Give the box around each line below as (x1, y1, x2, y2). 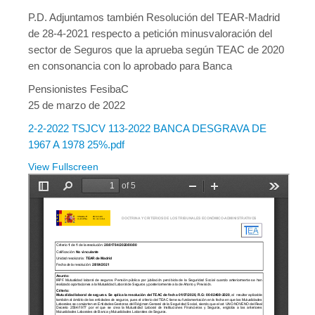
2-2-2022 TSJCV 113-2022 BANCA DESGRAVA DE (28, 122, 266, 134)
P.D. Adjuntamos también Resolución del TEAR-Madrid (28, 11, 280, 23)
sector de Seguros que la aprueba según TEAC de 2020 (28, 44, 284, 56)
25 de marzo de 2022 (28, 99, 125, 111)
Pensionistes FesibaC (28, 83, 129, 95)
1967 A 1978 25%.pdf (28, 139, 124, 150)
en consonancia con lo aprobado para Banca (28, 60, 232, 72)
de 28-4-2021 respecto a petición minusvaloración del (28, 27, 272, 39)
